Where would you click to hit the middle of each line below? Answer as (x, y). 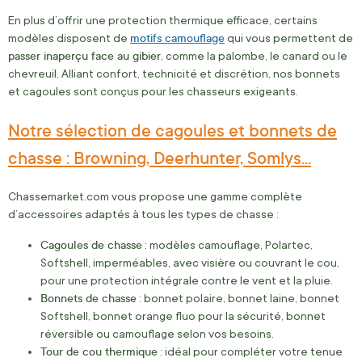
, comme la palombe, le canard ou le (254, 56)
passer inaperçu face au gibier (84, 56)
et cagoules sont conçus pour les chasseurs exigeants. (153, 92)
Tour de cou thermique (99, 351)
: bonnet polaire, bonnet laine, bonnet (238, 298)
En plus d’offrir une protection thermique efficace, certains (163, 21)
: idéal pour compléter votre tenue (250, 351)
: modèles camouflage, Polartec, (227, 245)
